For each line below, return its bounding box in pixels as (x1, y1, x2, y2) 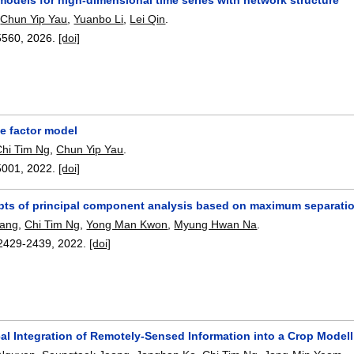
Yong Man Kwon (86, 217, 168, 231)
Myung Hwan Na (174, 217, 258, 231)
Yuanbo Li (73, 12, 124, 25)
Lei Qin (130, 12, 166, 25)
